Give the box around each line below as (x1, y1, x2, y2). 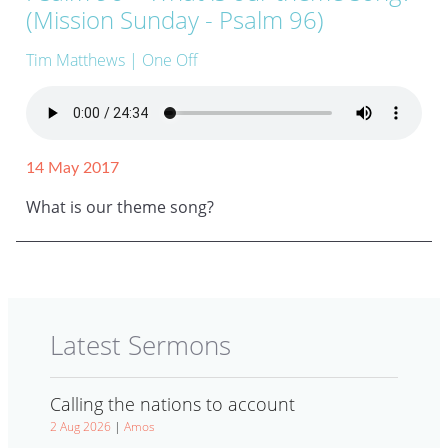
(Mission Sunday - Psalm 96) (26, 3, 324, 37)
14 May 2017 (26, 160, 119, 177)
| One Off (129, 49, 198, 72)
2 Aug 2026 (50, 418, 111, 436)
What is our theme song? (26, 196, 214, 219)
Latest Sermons (50, 327, 231, 364)
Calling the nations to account (50, 392, 295, 417)
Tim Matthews (26, 49, 125, 72)
